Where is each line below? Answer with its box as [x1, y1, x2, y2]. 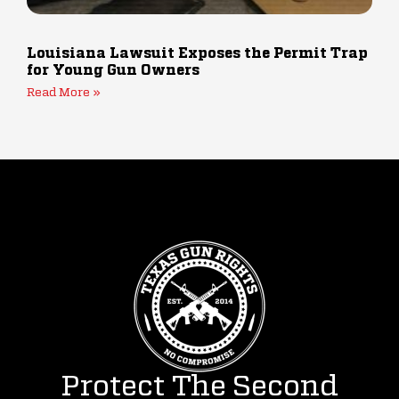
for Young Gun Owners [27, 63, 199, 78]
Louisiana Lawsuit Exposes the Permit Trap [27, 46, 368, 61]
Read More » [27, 86, 101, 99]
